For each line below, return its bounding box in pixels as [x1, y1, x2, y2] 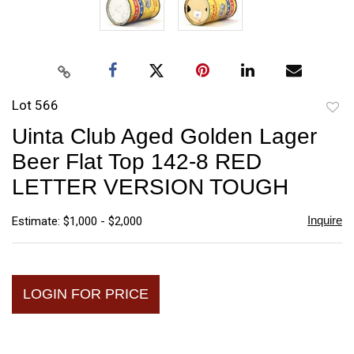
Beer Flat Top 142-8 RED [12, 149, 262, 174]
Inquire [307, 213, 342, 227]
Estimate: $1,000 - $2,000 [12, 213, 142, 228]
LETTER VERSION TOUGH [12, 174, 288, 199]
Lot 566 [12, 96, 58, 113]
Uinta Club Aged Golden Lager [12, 123, 317, 149]
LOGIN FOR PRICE [23, 285, 149, 302]
